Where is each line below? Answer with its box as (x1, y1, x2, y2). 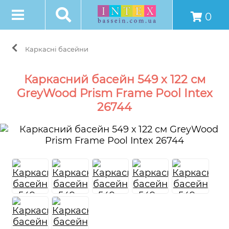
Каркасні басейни (25, 45, 88, 53)
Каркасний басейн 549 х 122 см (24, 73, 205, 86)
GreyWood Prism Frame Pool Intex (16, 86, 213, 100)
